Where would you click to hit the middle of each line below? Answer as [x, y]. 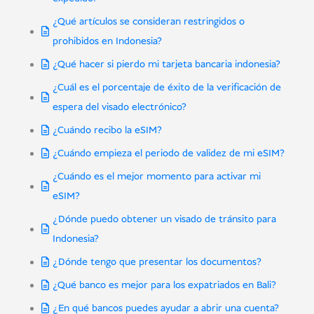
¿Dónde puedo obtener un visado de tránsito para [164, 220]
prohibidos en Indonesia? [107, 42]
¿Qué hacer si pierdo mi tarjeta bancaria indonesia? [166, 65]
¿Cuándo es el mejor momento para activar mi [156, 177]
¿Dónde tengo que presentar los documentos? [157, 262]
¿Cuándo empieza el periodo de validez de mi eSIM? [168, 154]
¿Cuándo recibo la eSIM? [107, 131]
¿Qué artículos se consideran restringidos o [148, 22]
